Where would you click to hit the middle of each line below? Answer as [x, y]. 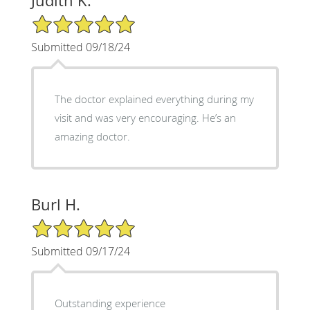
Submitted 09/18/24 [80, 47]
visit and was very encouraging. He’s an [145, 118]
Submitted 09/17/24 [80, 252]
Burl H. [55, 205]
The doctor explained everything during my [154, 99]
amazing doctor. [92, 137]
